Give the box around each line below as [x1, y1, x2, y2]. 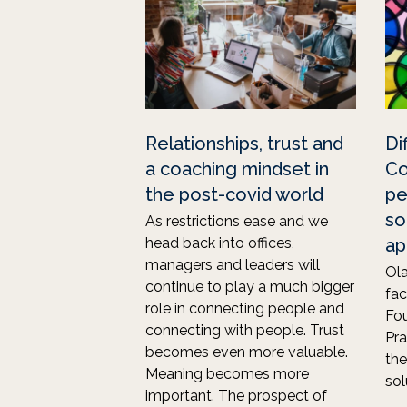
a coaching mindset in [145, 158, 329, 180]
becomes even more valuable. [145, 343, 348, 361]
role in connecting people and [145, 300, 344, 317]
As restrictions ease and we [145, 213, 328, 230]
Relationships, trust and [145, 133, 343, 154]
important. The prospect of [145, 387, 327, 404]
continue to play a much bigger [145, 278, 354, 295]
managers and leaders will [145, 256, 320, 273]
